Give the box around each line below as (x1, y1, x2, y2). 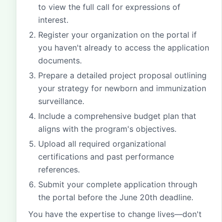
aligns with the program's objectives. (38, 124, 176, 134)
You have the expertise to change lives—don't (28, 209, 202, 219)
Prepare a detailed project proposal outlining (38, 70, 207, 80)
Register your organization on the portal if (38, 30, 197, 40)
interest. (38, 15, 68, 25)
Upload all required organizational (38, 139, 166, 149)
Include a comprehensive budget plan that (38, 111, 196, 121)
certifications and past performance (38, 152, 174, 162)
